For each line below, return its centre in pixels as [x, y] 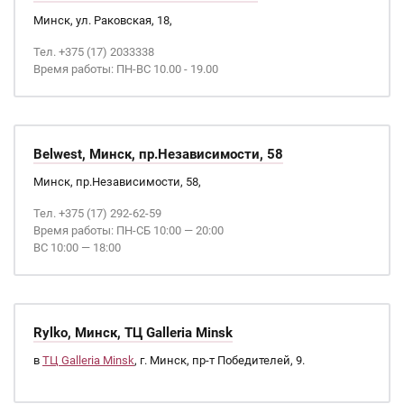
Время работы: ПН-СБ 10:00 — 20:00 [129, 230]
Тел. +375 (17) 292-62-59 [97, 213]
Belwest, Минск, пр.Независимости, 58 [158, 154]
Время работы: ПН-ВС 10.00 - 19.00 [126, 69]
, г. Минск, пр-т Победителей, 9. [220, 360]
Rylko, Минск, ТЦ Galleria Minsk [133, 333]
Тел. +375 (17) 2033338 [94, 52]
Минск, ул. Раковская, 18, [103, 20]
